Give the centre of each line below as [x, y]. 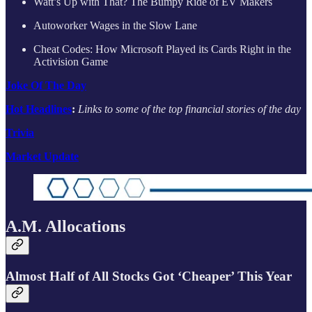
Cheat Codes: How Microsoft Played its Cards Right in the [162, 49]
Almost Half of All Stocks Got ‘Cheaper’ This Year [149, 276]
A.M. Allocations [65, 227]
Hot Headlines [39, 109]
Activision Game [71, 62]
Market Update [42, 157]
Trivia [20, 133]
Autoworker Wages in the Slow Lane [115, 26]
